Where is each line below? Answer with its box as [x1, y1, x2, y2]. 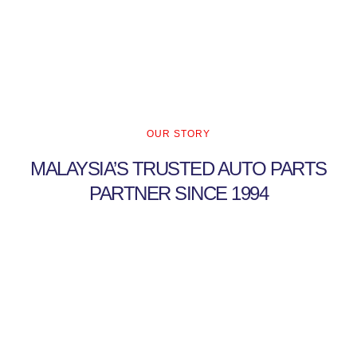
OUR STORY [147, 127, 210, 139]
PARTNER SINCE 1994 [89, 182, 268, 204]
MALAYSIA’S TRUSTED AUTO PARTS [30, 157, 327, 179]
